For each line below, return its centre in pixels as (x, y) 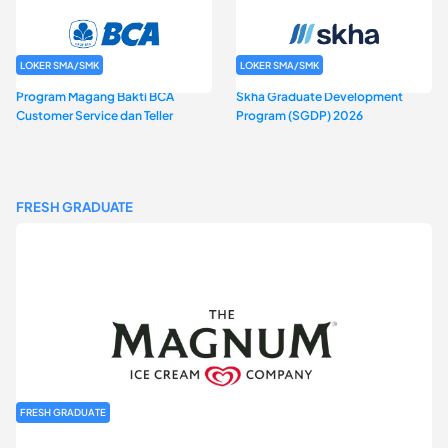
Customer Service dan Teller (94, 116)
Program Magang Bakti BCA (95, 97)
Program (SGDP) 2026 (300, 116)
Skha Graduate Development (320, 97)
